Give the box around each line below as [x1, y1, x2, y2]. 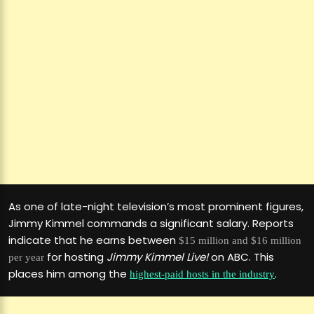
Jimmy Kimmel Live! [107, 249, 208, 264]
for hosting [44, 249, 107, 264]
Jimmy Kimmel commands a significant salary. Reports [8, 215, 294, 231]
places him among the [8, 266, 130, 281]
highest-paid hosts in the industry [130, 268, 275, 280]
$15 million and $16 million [179, 234, 301, 246]
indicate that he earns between [8, 232, 179, 247]
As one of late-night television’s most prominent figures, [8, 198, 303, 214]
